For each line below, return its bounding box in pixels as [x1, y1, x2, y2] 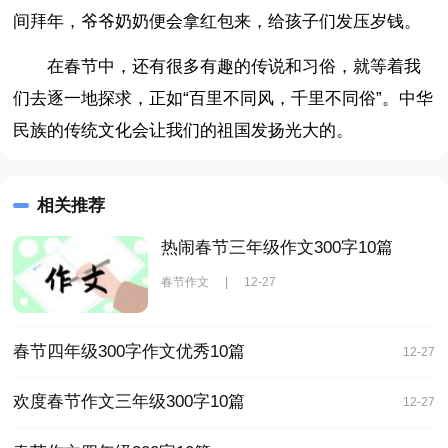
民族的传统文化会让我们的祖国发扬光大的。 [13, 120, 354, 140]
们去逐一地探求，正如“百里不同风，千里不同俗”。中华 [13, 88, 434, 108]
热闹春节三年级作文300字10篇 [160, 238, 393, 258]
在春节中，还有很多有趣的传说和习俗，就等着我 [47, 56, 422, 76]
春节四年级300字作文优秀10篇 [13, 341, 246, 361]
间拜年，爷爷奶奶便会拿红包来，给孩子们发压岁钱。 [13, 12, 422, 32]
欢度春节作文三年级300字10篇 [13, 392, 246, 412]
